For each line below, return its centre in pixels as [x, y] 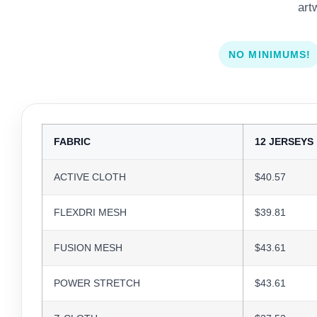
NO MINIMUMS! [270, 54]
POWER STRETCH [97, 283]
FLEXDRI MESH [90, 212]
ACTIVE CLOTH [90, 177]
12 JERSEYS [284, 142]
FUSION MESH [88, 248]
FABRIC [72, 142]
